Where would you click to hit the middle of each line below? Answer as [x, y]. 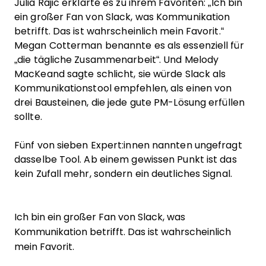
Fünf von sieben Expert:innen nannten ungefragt [128, 145]
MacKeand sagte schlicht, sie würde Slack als [120, 74]
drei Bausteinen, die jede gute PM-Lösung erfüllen [129, 102]
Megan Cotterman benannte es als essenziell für [129, 45]
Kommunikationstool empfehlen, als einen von [123, 88]
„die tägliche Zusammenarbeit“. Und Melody [117, 60]
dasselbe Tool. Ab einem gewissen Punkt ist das [126, 159]
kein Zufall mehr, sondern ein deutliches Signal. [123, 174]
